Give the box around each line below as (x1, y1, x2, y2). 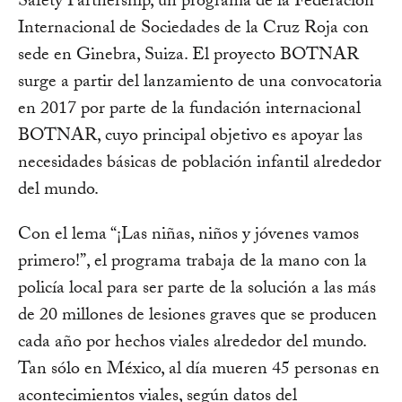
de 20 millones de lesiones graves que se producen (18, 301, 377, 333)
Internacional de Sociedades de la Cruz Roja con (18, 14, 369, 46)
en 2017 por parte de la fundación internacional (18, 95, 361, 127)
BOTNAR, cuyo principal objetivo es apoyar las (18, 122, 363, 153)
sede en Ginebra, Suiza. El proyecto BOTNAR (18, 41, 359, 73)
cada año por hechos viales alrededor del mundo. (18, 328, 366, 360)
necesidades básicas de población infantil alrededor (18, 149, 381, 180)
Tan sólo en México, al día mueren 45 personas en (18, 355, 380, 387)
